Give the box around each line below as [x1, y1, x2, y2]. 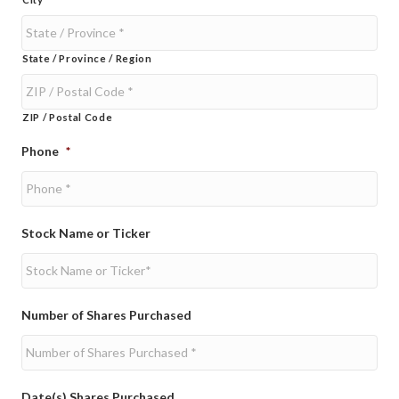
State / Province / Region [22, 53, 152, 64]
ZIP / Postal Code [22, 111, 113, 123]
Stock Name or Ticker [21, 225, 151, 240]
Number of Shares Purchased [21, 307, 191, 322]
